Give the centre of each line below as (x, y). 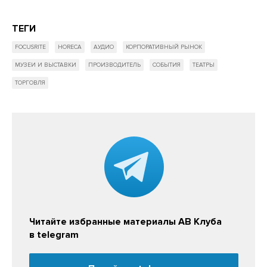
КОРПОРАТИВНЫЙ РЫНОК (164, 47)
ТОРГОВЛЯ (30, 83)
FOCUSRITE (30, 47)
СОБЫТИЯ (167, 65)
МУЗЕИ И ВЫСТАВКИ (46, 65)
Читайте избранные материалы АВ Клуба (125, 221)
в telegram (54, 235)
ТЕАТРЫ (204, 65)
